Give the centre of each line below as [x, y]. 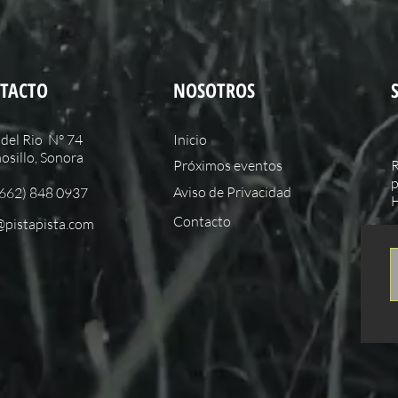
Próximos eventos [228, 166]
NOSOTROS [214, 90]
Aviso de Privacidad [232, 192]
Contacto [202, 222]
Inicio [190, 140]
